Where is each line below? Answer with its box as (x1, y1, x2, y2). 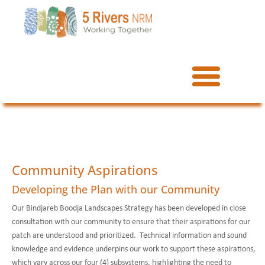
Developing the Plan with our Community (12, 182, 219, 196)
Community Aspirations (12, 160, 158, 179)
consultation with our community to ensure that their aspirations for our (12, 217, 250, 227)
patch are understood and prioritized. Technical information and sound (12, 231, 247, 240)
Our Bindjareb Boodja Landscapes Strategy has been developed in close (12, 203, 246, 213)
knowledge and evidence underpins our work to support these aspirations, (12, 244, 256, 254)
